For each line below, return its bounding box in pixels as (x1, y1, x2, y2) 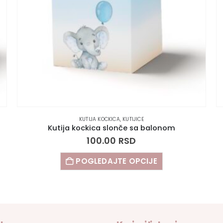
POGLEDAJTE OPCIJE (76, 155, 157, 166)
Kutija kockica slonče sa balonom (48, 122, 175, 133)
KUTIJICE (122, 115, 144, 123)
